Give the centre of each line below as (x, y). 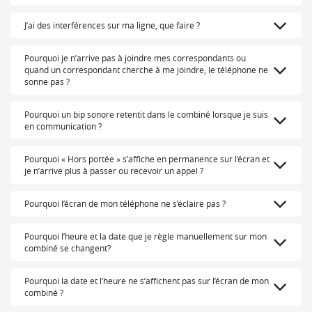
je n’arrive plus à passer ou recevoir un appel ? (114, 171)
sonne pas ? (47, 82)
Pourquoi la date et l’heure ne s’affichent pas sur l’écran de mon (147, 281)
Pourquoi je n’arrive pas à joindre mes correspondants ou (135, 58)
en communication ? (63, 126)
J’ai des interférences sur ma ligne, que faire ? (112, 25)
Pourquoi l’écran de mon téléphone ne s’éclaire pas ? (125, 204)
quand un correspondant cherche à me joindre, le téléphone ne (146, 70)
